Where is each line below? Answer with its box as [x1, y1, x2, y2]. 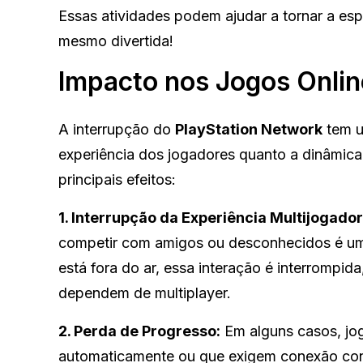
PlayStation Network [175, 120, 322, 138]
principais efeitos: [58, 170, 176, 188]
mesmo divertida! [58, 32, 173, 49]
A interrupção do [58, 120, 175, 138]
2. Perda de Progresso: [58, 322, 220, 340]
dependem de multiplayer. [58, 284, 231, 301]
